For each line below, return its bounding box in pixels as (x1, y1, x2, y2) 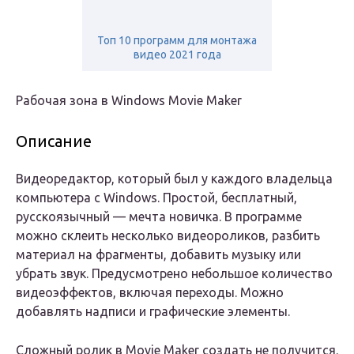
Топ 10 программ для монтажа (97, 34, 257, 47)
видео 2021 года (133, 48, 221, 62)
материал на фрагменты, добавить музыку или (16, 247, 301, 262)
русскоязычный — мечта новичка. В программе (16, 209, 302, 224)
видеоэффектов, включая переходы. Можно (16, 285, 284, 300)
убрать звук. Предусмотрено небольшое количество (16, 266, 333, 281)
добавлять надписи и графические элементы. (16, 304, 290, 319)
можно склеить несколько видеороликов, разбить (16, 228, 320, 243)
